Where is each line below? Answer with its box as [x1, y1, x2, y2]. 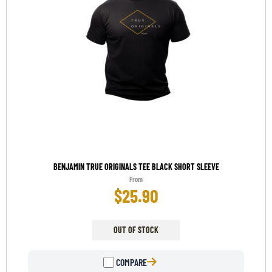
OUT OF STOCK [114, 225, 158, 236]
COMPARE [114, 256, 147, 268]
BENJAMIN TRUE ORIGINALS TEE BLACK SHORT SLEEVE [53, 161, 219, 172]
